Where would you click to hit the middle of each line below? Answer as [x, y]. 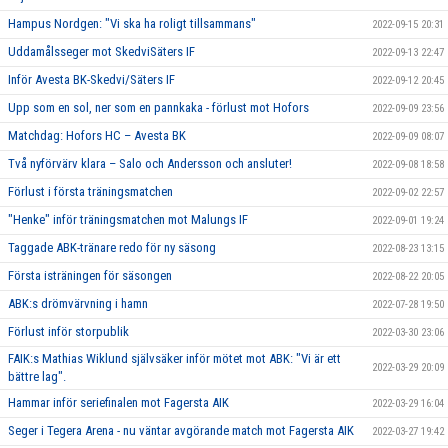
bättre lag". [37, 377]
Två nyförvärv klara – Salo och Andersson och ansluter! [150, 164]
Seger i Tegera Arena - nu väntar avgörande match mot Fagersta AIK [181, 431]
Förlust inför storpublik [68, 332]
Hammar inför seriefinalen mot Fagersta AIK [118, 403]
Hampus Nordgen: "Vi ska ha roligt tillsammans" [132, 24]
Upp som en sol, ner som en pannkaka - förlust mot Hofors [158, 108]
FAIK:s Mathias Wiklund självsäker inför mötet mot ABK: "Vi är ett [174, 359]
